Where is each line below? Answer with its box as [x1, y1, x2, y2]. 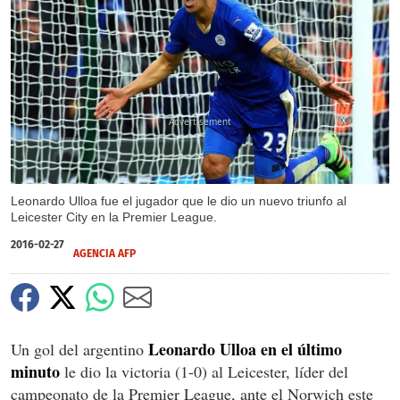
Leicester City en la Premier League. [11, 209, 217, 224]
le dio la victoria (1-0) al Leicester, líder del [60, 360, 348, 382]
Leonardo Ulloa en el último [148, 337, 342, 361]
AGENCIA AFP [73, 246, 136, 260]
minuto [11, 359, 60, 383]
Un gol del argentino [11, 337, 148, 360]
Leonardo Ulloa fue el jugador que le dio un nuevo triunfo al [11, 193, 346, 208]
